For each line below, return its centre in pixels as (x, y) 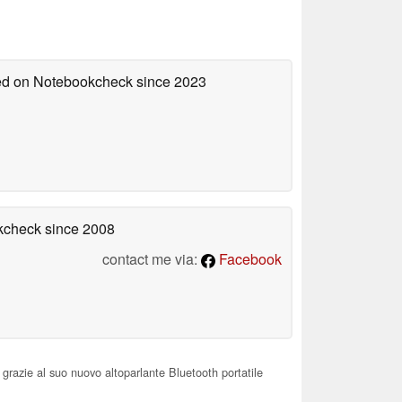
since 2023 (170, 82)
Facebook (249, 259)
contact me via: (152, 259)
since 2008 (78, 229)
